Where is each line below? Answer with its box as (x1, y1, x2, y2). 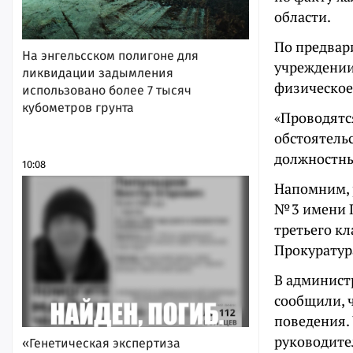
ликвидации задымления (22, 65, 173, 80)
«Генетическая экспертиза (22, 335, 180, 351)
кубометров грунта (22, 99, 134, 115)
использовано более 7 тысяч (22, 82, 191, 98)
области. (274, 7, 331, 26)
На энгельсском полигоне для (22, 47, 199, 63)
